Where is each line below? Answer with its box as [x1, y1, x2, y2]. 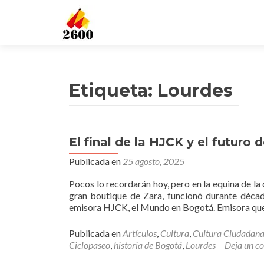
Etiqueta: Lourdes [69, 80, 233, 101]
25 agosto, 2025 [123, 156, 184, 167]
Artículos [123, 227, 157, 239]
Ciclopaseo [69, 239, 110, 250]
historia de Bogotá [114, 239, 182, 250]
